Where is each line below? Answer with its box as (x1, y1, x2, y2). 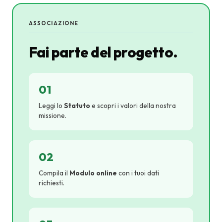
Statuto (64, 101, 90, 110)
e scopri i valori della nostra (90, 101, 176, 110)
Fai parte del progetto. (29, 43, 178, 61)
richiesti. (39, 178, 64, 187)
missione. (39, 111, 66, 120)
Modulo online (69, 168, 117, 177)
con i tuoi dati (117, 168, 159, 177)
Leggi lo (39, 101, 64, 110)
